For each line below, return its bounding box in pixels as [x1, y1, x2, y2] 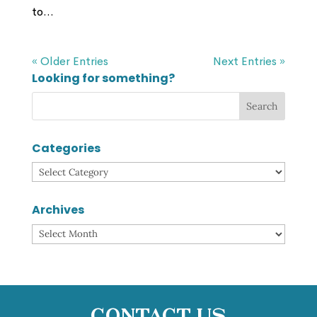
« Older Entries [31, 53, 108, 69]
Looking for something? [31, 69, 175, 86]
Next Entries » [213, 53, 286, 69]
